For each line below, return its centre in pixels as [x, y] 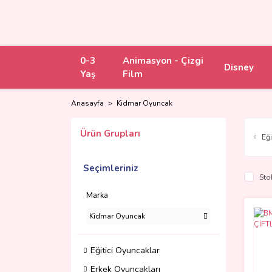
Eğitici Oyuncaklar [125, 250]
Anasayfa [87, 103]
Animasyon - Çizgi [163, 61]
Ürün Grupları [110, 134]
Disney [239, 67]
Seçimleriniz [111, 168]
